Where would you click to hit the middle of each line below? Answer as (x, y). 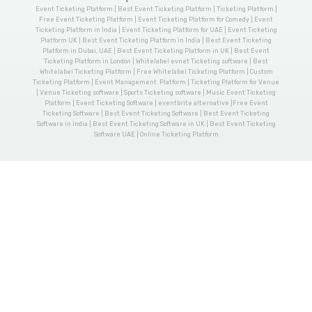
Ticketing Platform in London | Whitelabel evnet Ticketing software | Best (156, 62)
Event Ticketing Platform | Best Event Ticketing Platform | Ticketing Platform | (156, 9)
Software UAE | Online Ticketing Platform (156, 135)
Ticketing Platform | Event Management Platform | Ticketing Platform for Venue (156, 83)
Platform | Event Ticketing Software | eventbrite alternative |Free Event (156, 103)
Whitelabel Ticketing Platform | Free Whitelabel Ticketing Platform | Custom (156, 72)
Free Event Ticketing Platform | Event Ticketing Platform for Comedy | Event (156, 20)
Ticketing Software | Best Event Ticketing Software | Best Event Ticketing (156, 114)
